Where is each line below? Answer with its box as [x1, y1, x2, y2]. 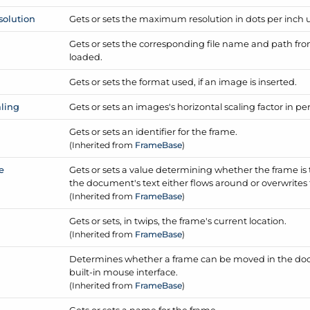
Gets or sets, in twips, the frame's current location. [69, 215, 287, 226]
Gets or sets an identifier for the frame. [69, 125, 238, 137]
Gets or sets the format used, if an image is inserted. [69, 75, 298, 87]
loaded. [69, 51, 103, 62]
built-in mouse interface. [69, 266, 179, 277]
